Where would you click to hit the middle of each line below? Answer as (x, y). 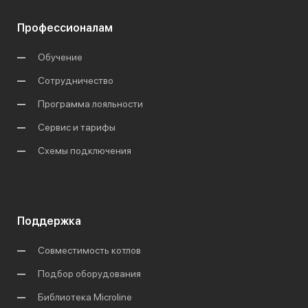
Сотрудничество (76, 81)
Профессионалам (65, 28)
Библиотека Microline (85, 297)
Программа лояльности (90, 104)
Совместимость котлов (89, 251)
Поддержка (49, 221)
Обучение (60, 57)
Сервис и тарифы (77, 128)
